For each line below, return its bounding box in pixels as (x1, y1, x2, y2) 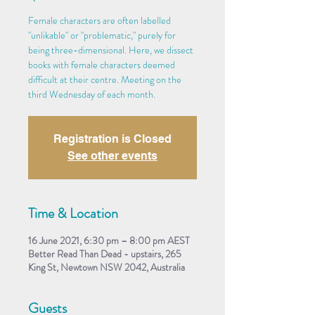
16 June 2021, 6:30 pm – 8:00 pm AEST (28, 233, 190, 247)
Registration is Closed (53, 131, 172, 146)
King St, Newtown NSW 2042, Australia (28, 259, 185, 274)
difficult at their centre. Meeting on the (28, 72, 181, 86)
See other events (67, 148, 157, 162)
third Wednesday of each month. (28, 86, 155, 101)
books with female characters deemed (28, 57, 175, 72)
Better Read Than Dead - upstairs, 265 (28, 246, 181, 261)
